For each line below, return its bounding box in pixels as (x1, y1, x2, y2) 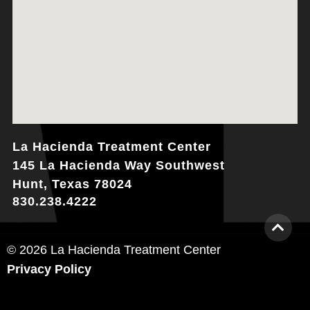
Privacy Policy (7, 262, 91, 276)
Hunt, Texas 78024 (12, 176, 132, 191)
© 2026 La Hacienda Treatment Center (7, 242, 221, 257)
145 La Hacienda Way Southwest (12, 158, 225, 172)
